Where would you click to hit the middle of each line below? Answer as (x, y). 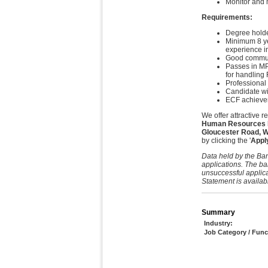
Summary (218, 213)
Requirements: (227, 18)
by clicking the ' (226, 141)
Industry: (218, 223)
